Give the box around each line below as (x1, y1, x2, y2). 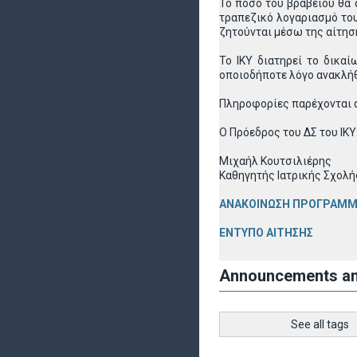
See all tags (290, 318, 349, 331)
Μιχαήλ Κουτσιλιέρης (219, 155, 331, 167)
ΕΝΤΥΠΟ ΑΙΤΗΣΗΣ (219, 226, 313, 239)
